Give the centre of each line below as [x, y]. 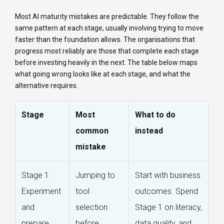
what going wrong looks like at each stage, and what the [103, 74]
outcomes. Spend [166, 191]
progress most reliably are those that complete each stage [107, 51]
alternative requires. [46, 86]
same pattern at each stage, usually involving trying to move [109, 28]
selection [91, 207]
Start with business [168, 175]
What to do [155, 115]
